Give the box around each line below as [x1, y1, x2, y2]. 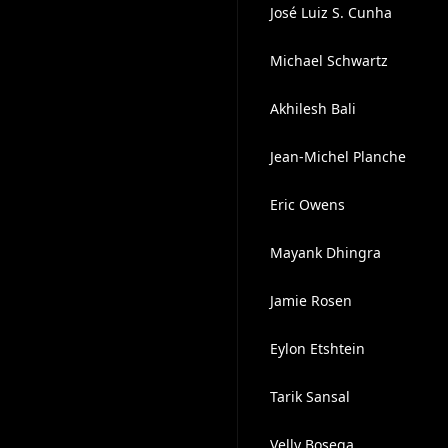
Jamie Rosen [269, 291, 352, 310]
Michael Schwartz [269, 51, 388, 70]
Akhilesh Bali [269, 99, 356, 118]
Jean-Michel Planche [269, 147, 406, 166]
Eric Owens [269, 195, 345, 214]
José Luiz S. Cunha [269, 3, 392, 22]
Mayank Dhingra [269, 243, 381, 262]
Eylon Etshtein [269, 339, 365, 358]
